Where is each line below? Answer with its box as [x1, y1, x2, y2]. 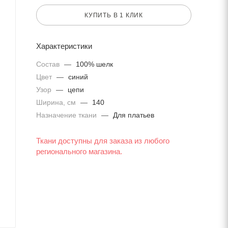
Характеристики [36, 42, 92, 51]
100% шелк [76, 60, 113, 69]
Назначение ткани [36, 111, 99, 120]
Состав [36, 60, 62, 69]
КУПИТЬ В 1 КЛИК [84, 12, 143, 19]
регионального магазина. [36, 148, 122, 156]
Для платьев [113, 111, 154, 120]
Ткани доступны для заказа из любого [36, 137, 169, 146]
